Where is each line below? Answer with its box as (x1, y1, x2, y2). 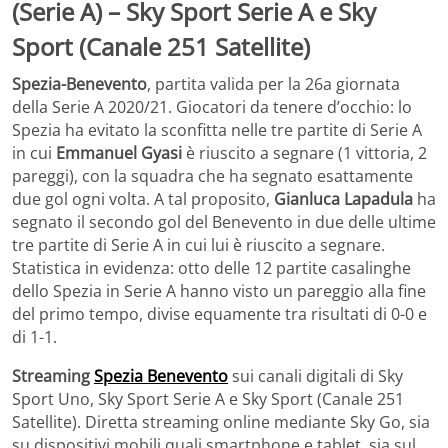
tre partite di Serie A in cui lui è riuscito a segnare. (12, 234, 385, 257)
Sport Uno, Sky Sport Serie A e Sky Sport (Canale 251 (12, 388, 404, 411)
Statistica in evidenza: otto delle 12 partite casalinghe (12, 257, 411, 280)
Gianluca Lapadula (274, 188, 413, 211)
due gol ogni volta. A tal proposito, (12, 188, 274, 211)
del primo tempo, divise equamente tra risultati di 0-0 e (12, 303, 427, 326)
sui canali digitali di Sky (228, 365, 403, 388)
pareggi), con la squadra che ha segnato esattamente (12, 165, 413, 188)
